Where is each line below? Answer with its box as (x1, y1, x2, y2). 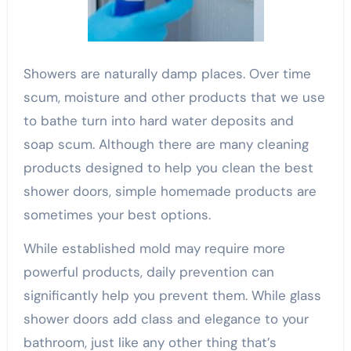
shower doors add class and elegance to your (23, 309, 309, 327)
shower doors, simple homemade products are (23, 182, 317, 200)
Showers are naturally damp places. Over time (23, 64, 311, 82)
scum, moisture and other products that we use (23, 88, 325, 106)
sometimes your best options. (23, 205, 211, 223)
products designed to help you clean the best (23, 158, 313, 176)
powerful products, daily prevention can (23, 262, 274, 280)
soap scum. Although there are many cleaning (23, 135, 309, 153)
